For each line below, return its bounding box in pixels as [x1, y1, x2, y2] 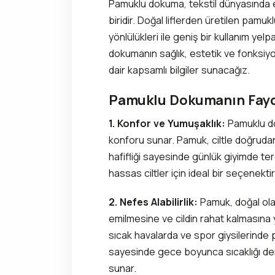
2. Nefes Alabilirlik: [109, 195, 198, 209]
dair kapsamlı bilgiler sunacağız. [109, 63, 250, 77]
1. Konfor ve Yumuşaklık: [109, 116, 225, 130]
